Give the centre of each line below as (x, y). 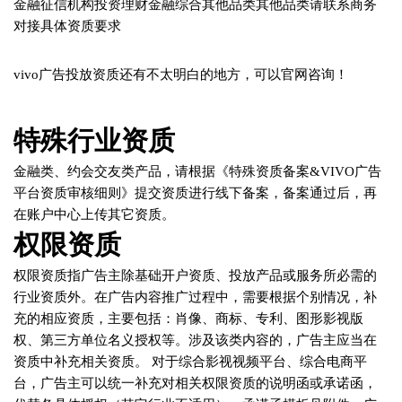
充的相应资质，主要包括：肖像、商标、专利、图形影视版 (188, 319)
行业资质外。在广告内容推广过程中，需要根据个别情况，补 (195, 297)
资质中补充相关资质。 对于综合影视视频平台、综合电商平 (190, 362)
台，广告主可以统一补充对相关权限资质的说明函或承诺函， (195, 384)
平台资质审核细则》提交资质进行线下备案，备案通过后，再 (195, 193)
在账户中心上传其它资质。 (94, 215)
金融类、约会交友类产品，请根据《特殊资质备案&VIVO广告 (197, 172)
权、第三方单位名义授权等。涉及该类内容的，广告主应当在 (195, 341)
